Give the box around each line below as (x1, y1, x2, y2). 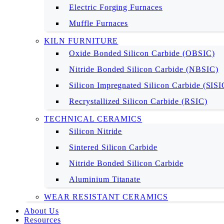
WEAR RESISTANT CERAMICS (44, 192, 168, 201)
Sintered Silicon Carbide (69, 143, 158, 151)
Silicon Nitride (69, 127, 122, 135)
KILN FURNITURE (44, 36, 118, 45)
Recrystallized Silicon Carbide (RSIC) (69, 97, 207, 105)
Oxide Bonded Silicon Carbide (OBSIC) (69, 49, 215, 57)
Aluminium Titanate (69, 175, 141, 183)
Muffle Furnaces (69, 19, 128, 27)
